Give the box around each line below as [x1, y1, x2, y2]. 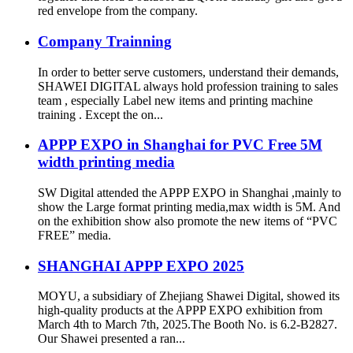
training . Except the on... [38, 107, 163, 121]
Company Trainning [38, 32, 172, 50]
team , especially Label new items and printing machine [38, 93, 313, 107]
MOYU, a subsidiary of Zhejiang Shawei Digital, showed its [38, 289, 340, 303]
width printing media [38, 154, 175, 171]
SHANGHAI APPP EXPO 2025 [38, 257, 244, 274]
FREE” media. [38, 228, 111, 242]
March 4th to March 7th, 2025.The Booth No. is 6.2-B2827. [38, 318, 337, 332]
